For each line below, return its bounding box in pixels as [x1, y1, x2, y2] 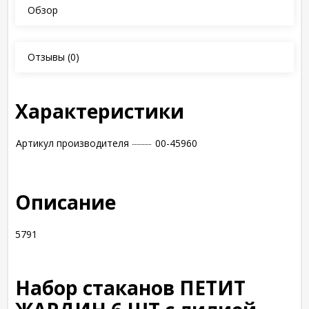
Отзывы [28, 50, 65, 63]
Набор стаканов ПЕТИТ [15, 275, 246, 301]
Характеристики [15, 98, 184, 124]
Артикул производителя [16, 137, 129, 150]
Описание [15, 189, 116, 215]
